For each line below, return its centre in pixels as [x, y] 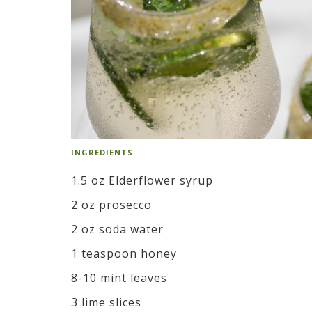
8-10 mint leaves [119, 278]
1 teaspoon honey [124, 253]
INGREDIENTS [102, 152]
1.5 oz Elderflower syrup [144, 180]
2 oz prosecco [111, 204]
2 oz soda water [117, 229]
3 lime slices [106, 302]
